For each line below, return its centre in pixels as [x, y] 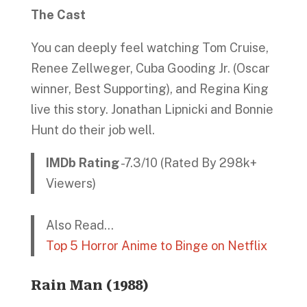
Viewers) [71, 183]
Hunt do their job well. [93, 130]
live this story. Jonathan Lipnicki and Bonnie [152, 109]
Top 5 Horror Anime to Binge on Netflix [157, 246]
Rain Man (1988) [89, 285]
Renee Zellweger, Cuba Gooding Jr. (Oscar [150, 68]
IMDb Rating [83, 162]
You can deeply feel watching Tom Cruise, [149, 47]
